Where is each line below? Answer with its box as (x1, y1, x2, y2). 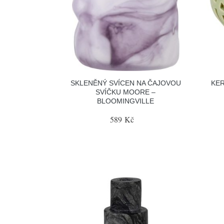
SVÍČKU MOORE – (95, 88, 156, 96)
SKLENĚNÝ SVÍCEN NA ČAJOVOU (70, 79, 181, 87)
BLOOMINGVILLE (97, 97, 154, 105)
